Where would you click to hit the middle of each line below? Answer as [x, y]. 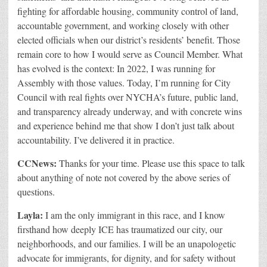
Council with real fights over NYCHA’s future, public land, [128, 97]
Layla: [30, 215]
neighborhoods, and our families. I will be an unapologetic [127, 243]
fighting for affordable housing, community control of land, [128, 11]
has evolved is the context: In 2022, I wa [92, 68]
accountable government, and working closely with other [123, 25]
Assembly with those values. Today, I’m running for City [124, 82]
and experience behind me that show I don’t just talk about [126, 125]
